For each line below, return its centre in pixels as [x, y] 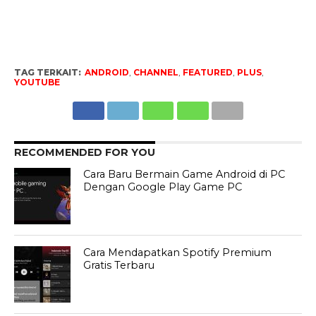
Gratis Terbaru [119, 266]
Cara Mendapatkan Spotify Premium [178, 253]
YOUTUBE [37, 83]
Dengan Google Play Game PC [163, 187]
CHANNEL [156, 73]
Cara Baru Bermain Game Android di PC [184, 175]
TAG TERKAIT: [47, 73]
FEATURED [207, 73]
